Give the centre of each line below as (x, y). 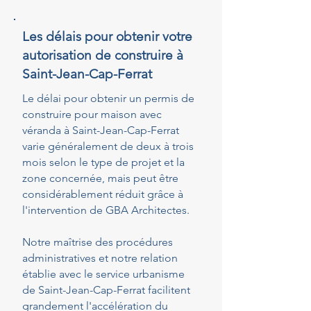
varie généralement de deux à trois (108, 146)
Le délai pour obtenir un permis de (108, 98)
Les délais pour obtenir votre (107, 36)
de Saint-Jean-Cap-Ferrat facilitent (106, 290)
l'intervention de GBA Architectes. (106, 210)
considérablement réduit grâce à (103, 194)
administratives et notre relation (100, 258)
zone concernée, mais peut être (100, 178)
